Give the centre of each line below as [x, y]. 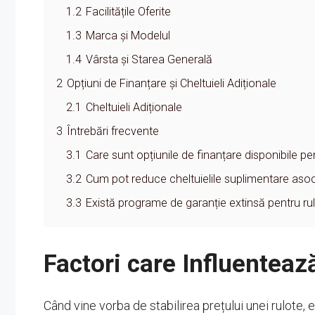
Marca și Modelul [128, 35]
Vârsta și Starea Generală [149, 59]
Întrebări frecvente [113, 131]
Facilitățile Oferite [128, 11]
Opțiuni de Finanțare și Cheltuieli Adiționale [172, 83]
